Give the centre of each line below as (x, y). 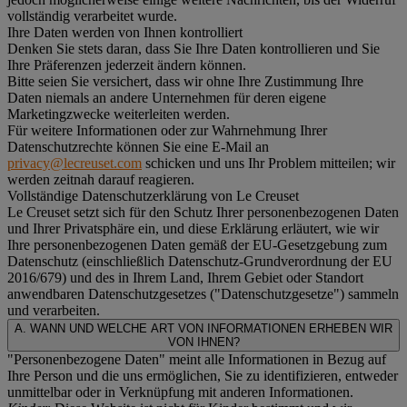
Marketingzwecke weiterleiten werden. (119, 114)
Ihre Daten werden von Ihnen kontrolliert (125, 32)
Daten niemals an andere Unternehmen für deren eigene (167, 97)
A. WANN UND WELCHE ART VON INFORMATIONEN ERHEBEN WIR (203, 328)
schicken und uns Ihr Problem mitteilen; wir (268, 163)
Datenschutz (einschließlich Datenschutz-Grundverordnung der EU (200, 261)
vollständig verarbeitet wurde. (92, 15)
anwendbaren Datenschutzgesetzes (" (114, 293)
